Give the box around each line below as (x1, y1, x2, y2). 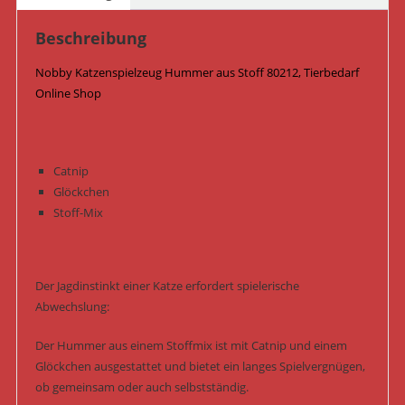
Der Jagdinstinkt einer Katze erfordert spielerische (34, 278, 299, 295)
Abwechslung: (34, 298, 109, 316)
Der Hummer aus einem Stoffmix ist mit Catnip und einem (34, 337, 347, 354)
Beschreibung (34, 27, 146, 50)
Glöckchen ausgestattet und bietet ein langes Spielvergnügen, (34, 358, 365, 375)
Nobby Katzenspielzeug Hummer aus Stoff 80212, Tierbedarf (34, 64, 359, 81)
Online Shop (34, 85, 101, 102)
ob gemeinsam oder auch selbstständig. (34, 379, 249, 396)
